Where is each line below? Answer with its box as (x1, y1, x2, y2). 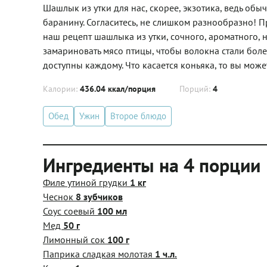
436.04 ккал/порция (80, 83, 156, 94)
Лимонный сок (43, 233, 107, 246)
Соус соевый (43, 204, 97, 217)
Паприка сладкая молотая (43, 247, 155, 260)
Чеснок (43, 190, 76, 203)
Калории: (43, 83, 80, 94)
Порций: (179, 83, 213, 94)
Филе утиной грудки (43, 176, 130, 188)
